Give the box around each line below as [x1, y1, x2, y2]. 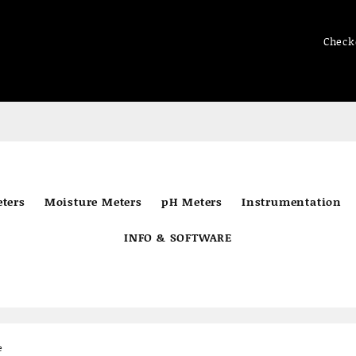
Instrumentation [242, 193, 342, 210]
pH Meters [161, 193, 223, 210]
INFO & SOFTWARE [124, 229, 232, 246]
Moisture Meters [44, 193, 142, 210]
